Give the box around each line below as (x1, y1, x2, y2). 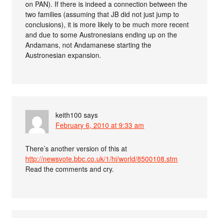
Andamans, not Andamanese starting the (25, 39, 152, 50)
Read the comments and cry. (25, 163, 114, 174)
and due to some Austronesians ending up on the (25, 29, 178, 39)
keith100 (55, 109, 82, 120)
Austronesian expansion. (25, 50, 102, 60)
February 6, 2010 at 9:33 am (55, 120, 145, 130)
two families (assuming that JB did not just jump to (25, 9, 180, 19)
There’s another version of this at (25, 143, 127, 153)
